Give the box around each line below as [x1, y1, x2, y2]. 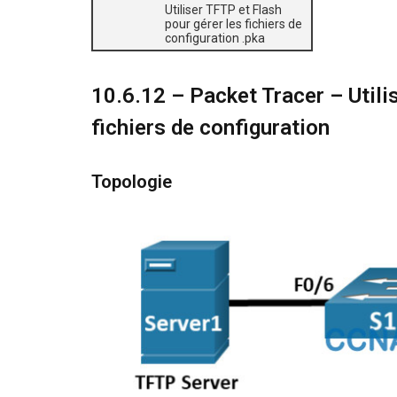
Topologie [91, 171, 172, 193]
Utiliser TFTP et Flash [165, 3, 282, 17]
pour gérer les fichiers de [165, 17, 302, 31]
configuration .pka [165, 31, 265, 45]
